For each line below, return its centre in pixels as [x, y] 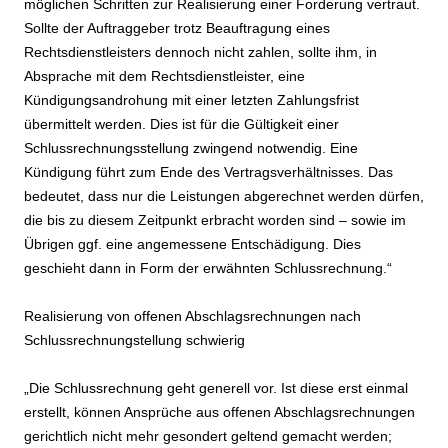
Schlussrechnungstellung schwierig [134, 340]
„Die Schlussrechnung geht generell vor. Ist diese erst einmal [216, 388]
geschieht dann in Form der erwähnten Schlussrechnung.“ [208, 268]
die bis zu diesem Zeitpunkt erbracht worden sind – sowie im [215, 220]
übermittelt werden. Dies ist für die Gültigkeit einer [181, 124]
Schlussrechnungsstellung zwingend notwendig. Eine [191, 148]
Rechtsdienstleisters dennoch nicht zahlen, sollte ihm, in [200, 52]
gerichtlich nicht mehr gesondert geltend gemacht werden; [208, 436]
